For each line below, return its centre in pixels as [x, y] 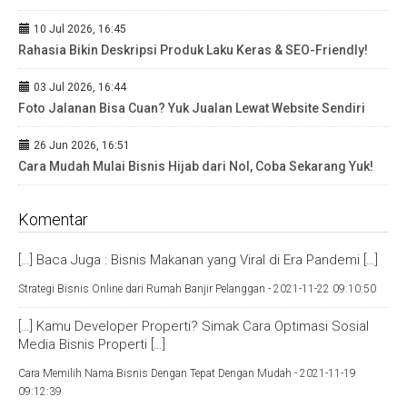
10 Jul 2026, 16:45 [79, 29]
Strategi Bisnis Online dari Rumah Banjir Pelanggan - [146, 289]
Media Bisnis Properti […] [92, 344]
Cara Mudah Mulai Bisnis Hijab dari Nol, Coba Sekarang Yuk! [196, 166]
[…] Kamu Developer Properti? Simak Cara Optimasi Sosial [194, 326]
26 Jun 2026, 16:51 [80, 145]
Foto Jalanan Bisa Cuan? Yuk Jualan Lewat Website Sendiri [192, 108]
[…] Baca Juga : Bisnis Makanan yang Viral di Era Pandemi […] [198, 260]
